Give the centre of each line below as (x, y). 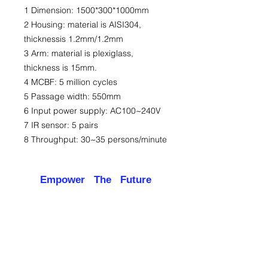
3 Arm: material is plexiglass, (79, 53)
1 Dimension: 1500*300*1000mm (86, 10)
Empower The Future (96, 180)
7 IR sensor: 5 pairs (61, 125)
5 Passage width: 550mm (72, 96)
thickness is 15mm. (60, 68)
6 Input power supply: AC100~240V (92, 111)
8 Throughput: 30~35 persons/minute (95, 139)
